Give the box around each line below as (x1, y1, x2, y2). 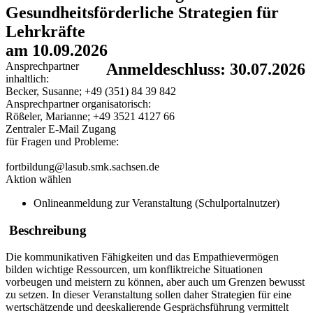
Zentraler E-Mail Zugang (6, 123, 116, 136)
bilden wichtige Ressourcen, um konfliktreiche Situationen (6, 263, 263, 276)
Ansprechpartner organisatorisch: (6, 98, 151, 110)
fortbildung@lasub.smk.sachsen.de (6, 161, 159, 173)
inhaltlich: (6, 73, 49, 85)
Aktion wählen (6, 173, 71, 186)
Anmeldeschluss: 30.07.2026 (106, 60, 305, 79)
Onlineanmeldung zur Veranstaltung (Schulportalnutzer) (34, 197, 279, 210)
